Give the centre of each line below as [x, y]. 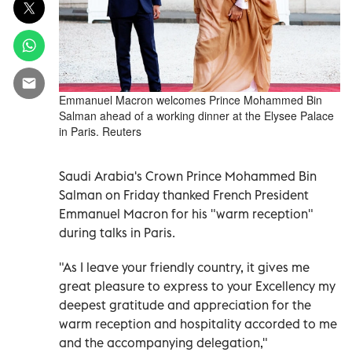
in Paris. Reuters [100, 131]
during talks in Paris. [117, 232]
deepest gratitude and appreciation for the [185, 304]
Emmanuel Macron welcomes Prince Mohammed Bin [191, 99]
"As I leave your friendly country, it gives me [184, 267]
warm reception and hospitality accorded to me [198, 323]
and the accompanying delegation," [163, 342]
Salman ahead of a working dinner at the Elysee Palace [196, 115]
